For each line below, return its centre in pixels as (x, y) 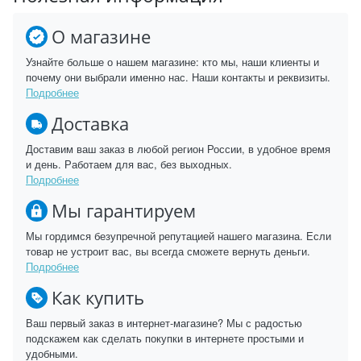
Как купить (98, 297)
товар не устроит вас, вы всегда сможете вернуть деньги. (168, 251)
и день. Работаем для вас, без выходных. (129, 164)
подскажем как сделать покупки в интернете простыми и (165, 338)
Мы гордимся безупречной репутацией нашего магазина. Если (178, 236)
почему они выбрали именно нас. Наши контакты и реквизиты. (178, 77)
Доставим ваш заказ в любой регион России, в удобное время (178, 149)
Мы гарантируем (124, 210)
